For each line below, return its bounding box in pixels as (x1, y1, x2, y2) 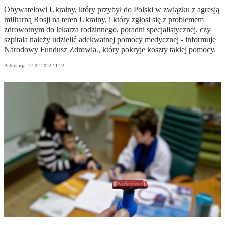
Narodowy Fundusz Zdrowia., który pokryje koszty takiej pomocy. (4, 45, 216, 54)
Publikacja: (4, 63, 28, 69)
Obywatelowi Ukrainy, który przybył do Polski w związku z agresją (4, 5, 219, 14)
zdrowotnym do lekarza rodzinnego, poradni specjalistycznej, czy (4, 25, 211, 34)
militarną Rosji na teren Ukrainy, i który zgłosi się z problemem (4, 15, 204, 24)
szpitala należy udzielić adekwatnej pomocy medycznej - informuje (4, 35, 216, 44)
